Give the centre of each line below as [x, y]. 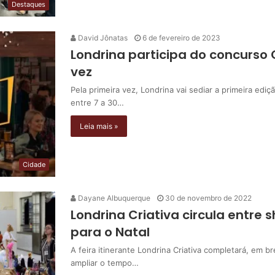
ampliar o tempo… [105, 262]
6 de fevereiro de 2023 [181, 37]
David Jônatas [102, 37]
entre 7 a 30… [97, 102]
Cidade [34, 164]
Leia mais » [99, 126]
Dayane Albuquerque [113, 198]
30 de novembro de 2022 [208, 198]
